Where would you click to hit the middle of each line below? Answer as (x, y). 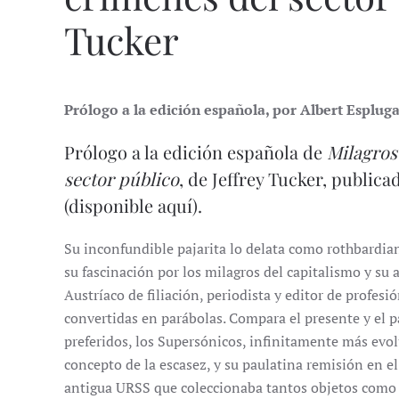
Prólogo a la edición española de (195, 152)
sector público (122, 179)
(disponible (111, 205)
